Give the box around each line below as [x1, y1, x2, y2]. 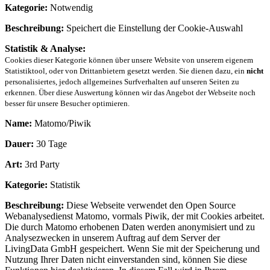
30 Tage [34, 139, 67, 149]
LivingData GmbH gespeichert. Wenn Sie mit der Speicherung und [5, 243, 260, 254]
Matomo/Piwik [32, 118, 91, 129]
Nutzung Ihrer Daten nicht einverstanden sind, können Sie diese [5, 254, 247, 265]
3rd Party [22, 159, 60, 170]
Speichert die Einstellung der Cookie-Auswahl [64, 23, 243, 34]
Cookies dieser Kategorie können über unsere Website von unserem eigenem [5, 55, 253, 65]
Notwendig [48, 2, 93, 13]
